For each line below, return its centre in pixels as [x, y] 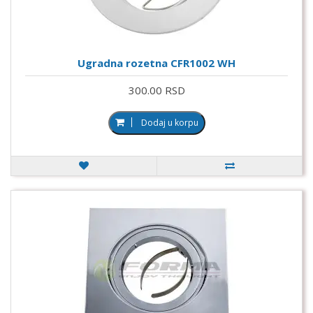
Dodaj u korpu [169, 122]
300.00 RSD [156, 90]
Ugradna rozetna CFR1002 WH [156, 63]
